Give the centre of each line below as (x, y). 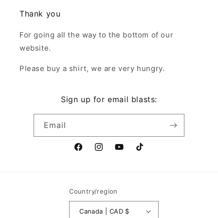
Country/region (93, 191)
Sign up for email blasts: (109, 99)
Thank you (40, 14)
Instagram (111, 152)
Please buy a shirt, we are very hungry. (92, 68)
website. (35, 48)
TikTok (146, 152)
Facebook (90, 152)
